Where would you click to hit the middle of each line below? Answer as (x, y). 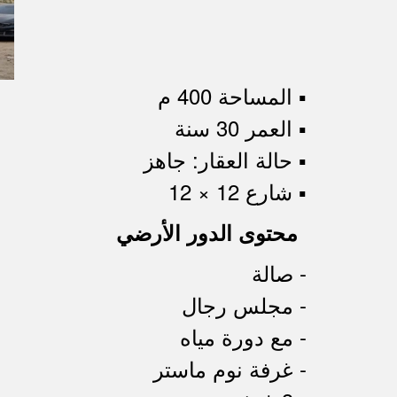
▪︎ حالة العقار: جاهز (225, 159)
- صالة (279, 272)
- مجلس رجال (244, 304)
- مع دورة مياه (243, 336)
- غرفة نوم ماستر (230, 368)
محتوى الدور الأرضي (207, 232)
